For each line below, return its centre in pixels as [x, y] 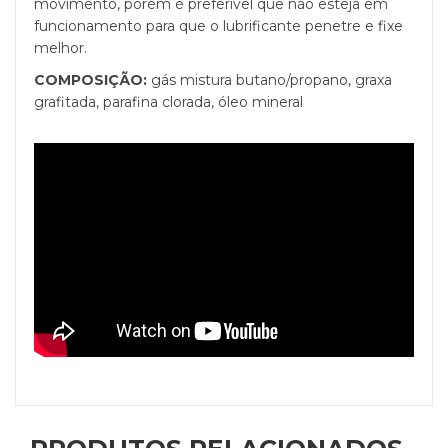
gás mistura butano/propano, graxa [269, 80]
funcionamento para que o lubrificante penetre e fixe [218, 26]
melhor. [60, 48]
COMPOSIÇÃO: [90, 80]
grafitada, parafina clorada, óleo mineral [168, 102]
